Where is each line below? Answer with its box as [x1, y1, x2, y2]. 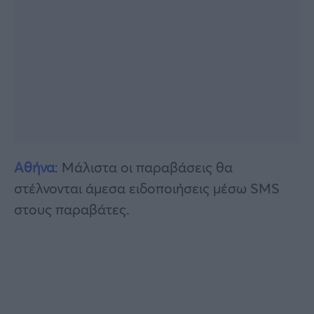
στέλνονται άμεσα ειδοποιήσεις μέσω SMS [14, 178, 280, 198]
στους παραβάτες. [14, 199, 130, 219]
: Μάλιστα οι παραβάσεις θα [55, 157, 233, 177]
